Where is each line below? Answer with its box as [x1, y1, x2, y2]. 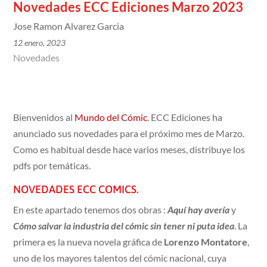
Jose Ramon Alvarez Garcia [13, 20, 125, 32]
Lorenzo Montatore [164, 236, 248, 248]
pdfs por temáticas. [13, 160, 91, 172]
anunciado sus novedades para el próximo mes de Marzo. [13, 128, 245, 139]
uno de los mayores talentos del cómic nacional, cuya [13, 252, 227, 264]
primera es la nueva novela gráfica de [13, 236, 164, 248]
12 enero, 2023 [13, 38, 66, 48]
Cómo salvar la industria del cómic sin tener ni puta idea [13, 220, 235, 232]
